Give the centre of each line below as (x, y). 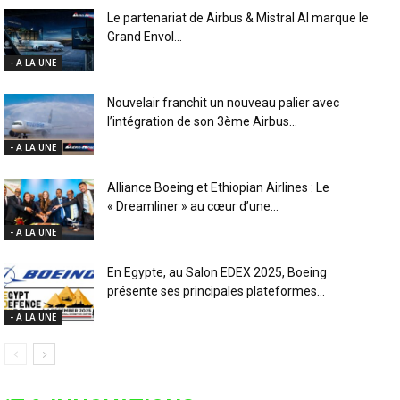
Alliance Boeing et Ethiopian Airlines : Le (218, 187)
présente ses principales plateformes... (216, 291)
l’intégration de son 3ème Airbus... (202, 121)
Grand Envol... (145, 36)
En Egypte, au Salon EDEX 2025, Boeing (217, 272)
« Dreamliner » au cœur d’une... (193, 206)
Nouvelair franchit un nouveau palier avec (223, 102)
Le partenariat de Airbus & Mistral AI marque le (238, 17)
